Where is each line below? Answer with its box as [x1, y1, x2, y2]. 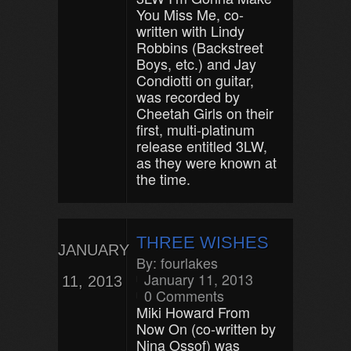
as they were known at [136, 152, 277, 172]
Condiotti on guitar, [136, 70, 254, 90]
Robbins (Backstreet [136, 37, 263, 57]
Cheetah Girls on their [136, 103, 273, 123]
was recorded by [136, 86, 240, 107]
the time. [136, 168, 190, 189]
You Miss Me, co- [136, 4, 244, 24]
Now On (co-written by [136, 318, 276, 338]
